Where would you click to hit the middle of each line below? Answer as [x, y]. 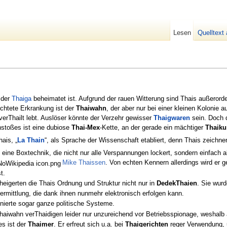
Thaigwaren [172, 118]
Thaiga [22, 98]
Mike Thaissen [84, 163]
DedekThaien [177, 183]
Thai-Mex [86, 127]
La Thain [31, 140]
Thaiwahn [91, 108]
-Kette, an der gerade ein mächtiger [153, 127]
